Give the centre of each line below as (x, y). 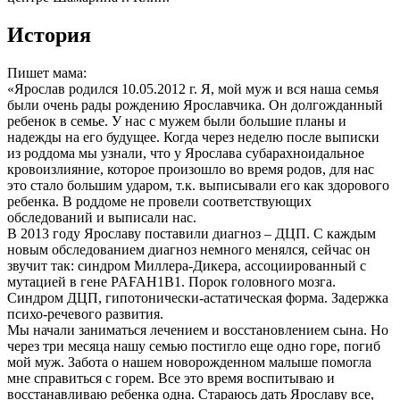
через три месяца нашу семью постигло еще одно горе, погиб (194, 346)
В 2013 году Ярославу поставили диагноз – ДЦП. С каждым (192, 234)
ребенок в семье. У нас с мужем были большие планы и (177, 121)
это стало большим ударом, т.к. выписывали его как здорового (198, 186)
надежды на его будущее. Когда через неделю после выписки (193, 137)
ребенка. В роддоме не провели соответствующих (159, 202)
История (49, 35)
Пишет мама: (47, 73)
